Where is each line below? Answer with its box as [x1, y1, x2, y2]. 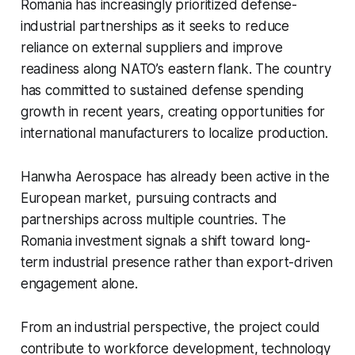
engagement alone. [20, 276, 138, 292]
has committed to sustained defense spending [20, 82, 303, 99]
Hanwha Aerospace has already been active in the [20, 169, 330, 185]
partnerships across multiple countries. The [20, 212, 286, 228]
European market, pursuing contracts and [20, 190, 278, 207]
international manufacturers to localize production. [20, 125, 329, 142]
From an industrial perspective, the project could [20, 319, 320, 336]
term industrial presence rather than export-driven [20, 254, 334, 271]
